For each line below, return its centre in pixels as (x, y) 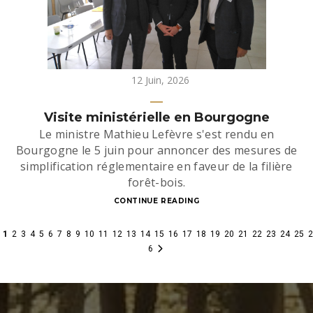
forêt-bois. (156, 182)
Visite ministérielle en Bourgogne (156, 117)
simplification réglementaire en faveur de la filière (156, 166)
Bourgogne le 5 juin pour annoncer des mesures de (156, 150)
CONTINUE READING (156, 201)
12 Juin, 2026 (160, 80)
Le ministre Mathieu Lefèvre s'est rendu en (156, 134)
